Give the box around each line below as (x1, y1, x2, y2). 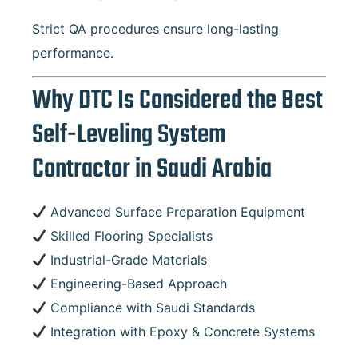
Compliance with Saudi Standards (46, 300, 256, 316)
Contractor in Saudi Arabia (32, 149, 272, 191)
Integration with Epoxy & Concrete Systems (46, 324, 316, 340)
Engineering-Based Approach (46, 276, 228, 292)
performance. (32, 44, 113, 61)
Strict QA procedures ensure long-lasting (32, 20, 279, 37)
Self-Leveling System (32, 115, 226, 157)
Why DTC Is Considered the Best (32, 81, 323, 122)
